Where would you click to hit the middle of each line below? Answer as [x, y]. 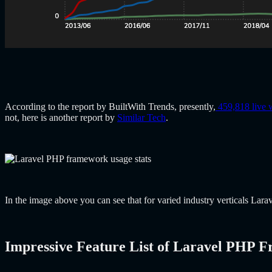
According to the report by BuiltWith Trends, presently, [110, 107]
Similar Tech [141, 118]
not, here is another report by [61, 118]
